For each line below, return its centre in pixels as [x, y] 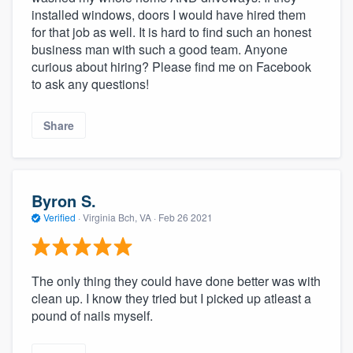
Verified [59, 217]
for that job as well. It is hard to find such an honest [171, 32]
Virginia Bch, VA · [119, 217]
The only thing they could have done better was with [176, 281]
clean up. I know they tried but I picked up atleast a [171, 298]
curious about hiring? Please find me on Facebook [171, 66]
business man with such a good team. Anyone [160, 49]
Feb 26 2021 [186, 217]
